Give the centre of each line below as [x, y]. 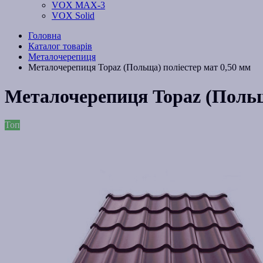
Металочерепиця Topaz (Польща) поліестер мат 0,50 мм [139, 68]
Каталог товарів [60, 46]
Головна [45, 36]
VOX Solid [73, 16]
